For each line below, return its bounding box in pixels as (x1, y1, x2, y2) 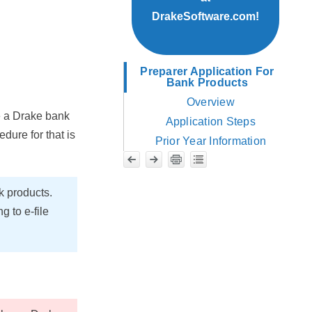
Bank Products (166, 77, 248, 89)
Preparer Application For (140, 65, 274, 78)
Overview (186, 96, 235, 109)
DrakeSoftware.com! (151, 10, 259, 23)
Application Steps (165, 116, 256, 128)
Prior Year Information (155, 135, 267, 148)
